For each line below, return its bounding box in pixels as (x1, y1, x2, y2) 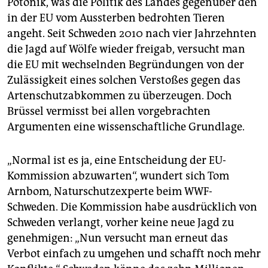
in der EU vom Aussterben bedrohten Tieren (7, 11, 225, 25)
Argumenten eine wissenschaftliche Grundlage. (7, 120, 245, 134)
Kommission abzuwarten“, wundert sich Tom (7, 169, 229, 183)
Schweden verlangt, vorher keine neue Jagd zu (7, 216, 234, 230)
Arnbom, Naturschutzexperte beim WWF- (7, 185, 212, 199)
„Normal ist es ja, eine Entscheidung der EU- (7, 154, 226, 167)
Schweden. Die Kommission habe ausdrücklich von (7, 200, 257, 214)
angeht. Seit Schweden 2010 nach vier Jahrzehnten (7, 27, 257, 41)
